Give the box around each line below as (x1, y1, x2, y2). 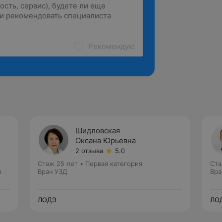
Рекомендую (88, 42, 135, 51)
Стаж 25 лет (38, 160, 78, 167)
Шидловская (75, 126, 120, 135)
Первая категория (85, 160, 142, 167)
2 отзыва (75, 147, 103, 155)
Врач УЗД (38, 167, 67, 175)
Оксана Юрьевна (75, 136, 136, 145)
